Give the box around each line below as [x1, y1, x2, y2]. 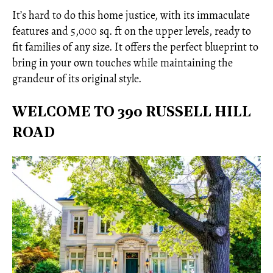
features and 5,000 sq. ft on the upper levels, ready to [12, 24, 251, 38]
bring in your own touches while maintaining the [12, 55, 233, 70]
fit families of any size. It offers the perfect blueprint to [12, 40, 258, 54]
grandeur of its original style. [12, 71, 141, 86]
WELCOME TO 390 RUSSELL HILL [12, 105, 251, 120]
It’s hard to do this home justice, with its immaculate [12, 8, 250, 23]
